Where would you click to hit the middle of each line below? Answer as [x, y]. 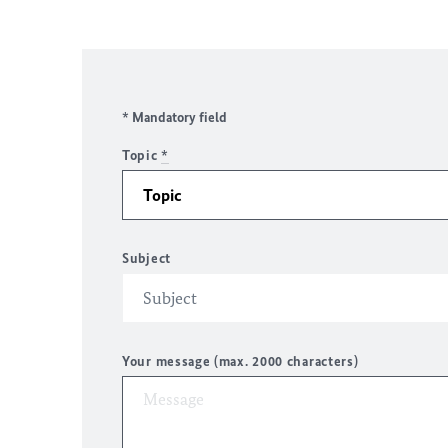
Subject [146, 258]
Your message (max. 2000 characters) [240, 361]
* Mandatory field [174, 117]
